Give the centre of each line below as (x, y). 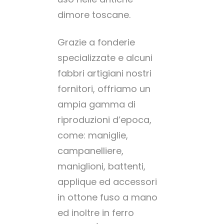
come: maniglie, (93, 135)
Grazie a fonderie (96, 42)
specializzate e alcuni (105, 57)
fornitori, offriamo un (104, 88)
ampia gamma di (96, 104)
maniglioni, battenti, (101, 166)
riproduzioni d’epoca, (104, 119)
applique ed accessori (107, 181)
